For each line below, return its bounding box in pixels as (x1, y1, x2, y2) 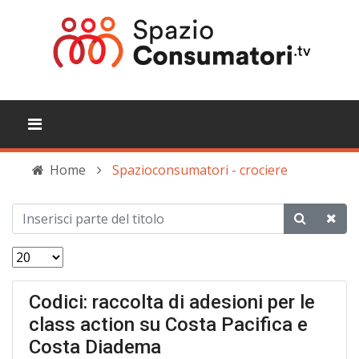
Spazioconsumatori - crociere (112, 161, 288, 179)
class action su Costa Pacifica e (29, 313, 308, 336)
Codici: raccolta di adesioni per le (29, 291, 315, 313)
